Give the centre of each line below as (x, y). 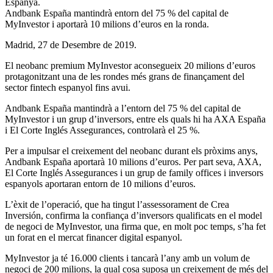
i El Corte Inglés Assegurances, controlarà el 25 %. (102, 130)
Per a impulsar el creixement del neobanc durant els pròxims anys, (131, 151)
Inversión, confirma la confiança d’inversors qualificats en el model (133, 215)
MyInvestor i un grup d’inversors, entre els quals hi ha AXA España (135, 119)
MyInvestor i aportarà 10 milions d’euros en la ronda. (107, 24)
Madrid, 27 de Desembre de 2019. (71, 44)
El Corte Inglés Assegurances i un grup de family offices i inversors (134, 172)
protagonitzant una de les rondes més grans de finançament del (125, 76)
